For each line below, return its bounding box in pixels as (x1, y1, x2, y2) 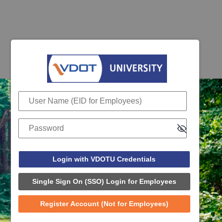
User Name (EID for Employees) (18, 90, 122, 100)
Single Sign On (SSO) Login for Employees (32, 177, 176, 186)
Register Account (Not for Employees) (40, 200, 168, 208)
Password (18, 117, 50, 127)
